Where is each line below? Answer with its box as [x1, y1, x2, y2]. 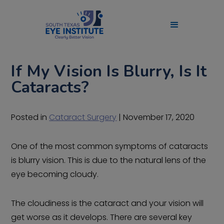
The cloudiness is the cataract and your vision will [11, 197, 204, 209]
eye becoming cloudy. [11, 168, 99, 180]
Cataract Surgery [49, 111, 117, 123]
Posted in [11, 111, 49, 123]
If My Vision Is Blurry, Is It [11, 60, 207, 82]
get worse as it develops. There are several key [11, 211, 192, 223]
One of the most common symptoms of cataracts [11, 140, 208, 152]
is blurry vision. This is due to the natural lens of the [11, 154, 206, 166]
